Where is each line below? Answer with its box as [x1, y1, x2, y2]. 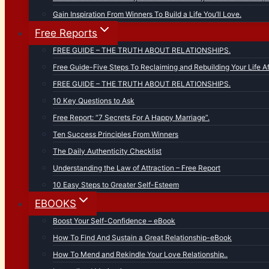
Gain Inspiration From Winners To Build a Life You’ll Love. [53, 10, 241, 19]
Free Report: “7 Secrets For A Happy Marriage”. [53, 113, 210, 122]
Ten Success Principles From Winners [53, 130, 178, 139]
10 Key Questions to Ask [53, 96, 134, 105]
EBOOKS [35, 198, 77, 210]
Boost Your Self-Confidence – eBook [53, 216, 175, 225]
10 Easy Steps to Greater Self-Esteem [53, 180, 179, 189]
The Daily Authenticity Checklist [53, 147, 162, 156]
